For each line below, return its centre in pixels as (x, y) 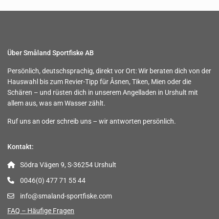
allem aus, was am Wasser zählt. (57, 103)
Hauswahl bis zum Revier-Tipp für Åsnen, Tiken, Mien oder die (99, 82)
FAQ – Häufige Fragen (41, 211)
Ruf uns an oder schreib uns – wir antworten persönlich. (92, 121)
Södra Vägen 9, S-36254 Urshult (68, 165)
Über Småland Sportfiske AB (51, 53)
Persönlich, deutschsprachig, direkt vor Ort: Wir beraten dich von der (109, 71)
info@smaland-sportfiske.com (66, 196)
